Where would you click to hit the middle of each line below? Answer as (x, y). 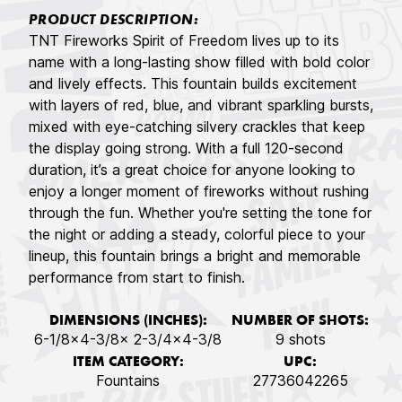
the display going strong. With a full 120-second (186, 149)
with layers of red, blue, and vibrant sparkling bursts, (201, 105)
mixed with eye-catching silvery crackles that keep (197, 127)
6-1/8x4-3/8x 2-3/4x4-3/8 (128, 340)
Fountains (128, 381)
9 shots (300, 340)
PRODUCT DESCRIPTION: (114, 21)
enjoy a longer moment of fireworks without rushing (199, 192)
